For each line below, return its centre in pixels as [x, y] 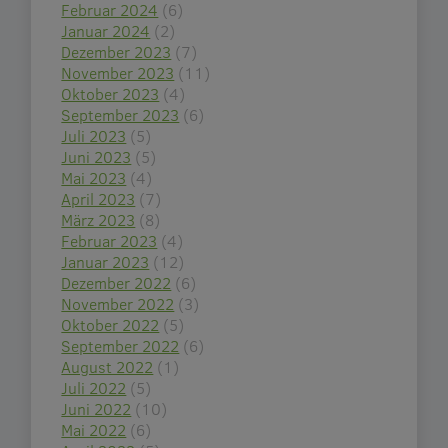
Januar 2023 [105, 262]
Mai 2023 [94, 178]
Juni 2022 [96, 409]
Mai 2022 [94, 430]
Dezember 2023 [116, 52]
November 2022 [118, 304]
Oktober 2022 [110, 325]
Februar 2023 [109, 241]
